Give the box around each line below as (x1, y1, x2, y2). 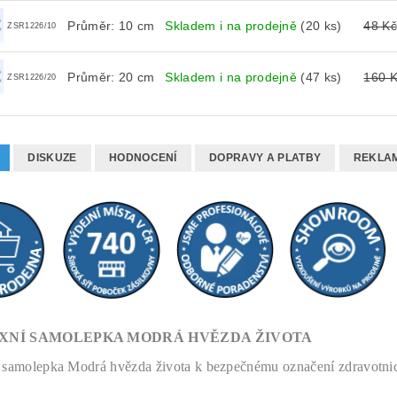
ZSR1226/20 (7, 72, 57, 82)
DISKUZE (27, 151, 77, 164)
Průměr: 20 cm (67, 69, 155, 84)
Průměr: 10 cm (67, 18, 155, 33)
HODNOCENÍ (108, 151, 177, 164)
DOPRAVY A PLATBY (209, 151, 322, 164)
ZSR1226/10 (7, 20, 57, 30)
